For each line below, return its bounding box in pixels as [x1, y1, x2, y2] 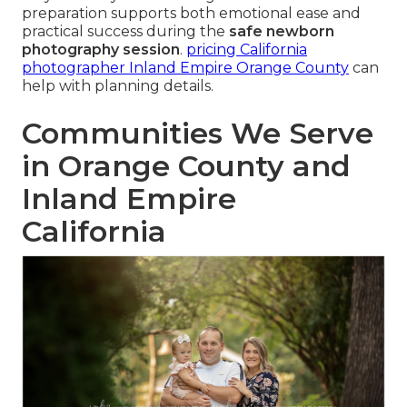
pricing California [186, 41, 307, 59]
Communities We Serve [22, 115, 373, 152]
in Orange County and [22, 148, 351, 184]
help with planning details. [22, 77, 213, 95]
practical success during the [22, 23, 229, 41]
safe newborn [229, 23, 334, 41]
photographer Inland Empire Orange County [22, 59, 349, 77]
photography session [22, 41, 180, 59]
